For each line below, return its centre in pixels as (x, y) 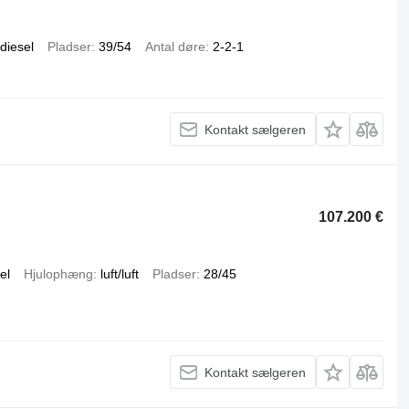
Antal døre (175, 47)
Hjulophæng (58, 274)
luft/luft (119, 274)
